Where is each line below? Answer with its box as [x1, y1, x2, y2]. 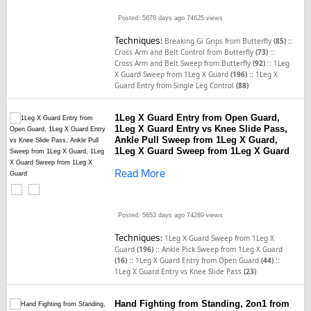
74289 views [185, 212, 224, 219]
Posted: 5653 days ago [118, 212, 185, 219]
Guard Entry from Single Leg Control [115, 81, 237, 90]
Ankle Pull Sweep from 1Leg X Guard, [115, 135, 278, 145]
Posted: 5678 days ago [118, 15, 185, 22]
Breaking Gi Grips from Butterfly [165, 36, 274, 46]
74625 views [185, 15, 224, 22]
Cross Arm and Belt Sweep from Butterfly [115, 58, 253, 68]
